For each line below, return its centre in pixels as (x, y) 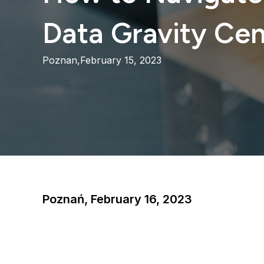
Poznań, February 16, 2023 (117, 199)
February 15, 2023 (121, 60)
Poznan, (61, 60)
